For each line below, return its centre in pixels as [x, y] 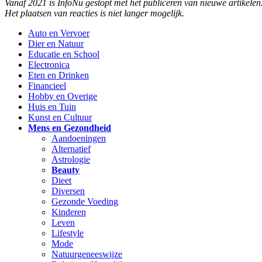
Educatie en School [64, 54]
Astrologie [71, 160]
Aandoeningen [79, 139]
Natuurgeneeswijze [87, 254]
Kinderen [69, 212]
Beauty [65, 170]
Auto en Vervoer [59, 33]
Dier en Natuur [56, 44]
